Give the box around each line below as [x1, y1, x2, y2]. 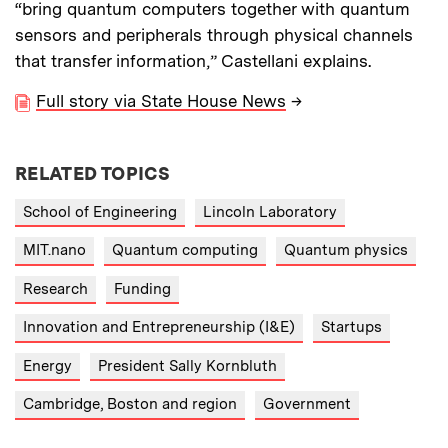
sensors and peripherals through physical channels [15, 25, 413, 45]
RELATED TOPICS [15, 162, 171, 184]
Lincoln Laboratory [203, 202, 337, 221]
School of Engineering [23, 202, 177, 221]
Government [263, 395, 351, 414]
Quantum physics [284, 241, 408, 260]
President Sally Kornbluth [98, 356, 277, 375]
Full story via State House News [35, 91, 286, 111]
